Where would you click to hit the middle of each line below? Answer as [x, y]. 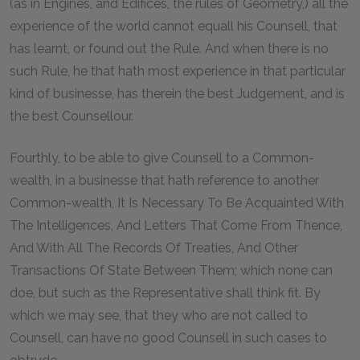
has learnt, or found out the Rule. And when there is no [169, 48]
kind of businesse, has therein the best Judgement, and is [177, 93]
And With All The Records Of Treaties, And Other [154, 247]
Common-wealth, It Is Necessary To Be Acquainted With [177, 202]
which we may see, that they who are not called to [159, 315]
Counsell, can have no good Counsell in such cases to [168, 337]
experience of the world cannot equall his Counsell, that [174, 26]
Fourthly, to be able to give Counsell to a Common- [162, 157]
